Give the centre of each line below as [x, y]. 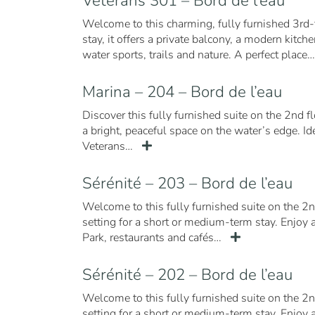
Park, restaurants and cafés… [153, 238]
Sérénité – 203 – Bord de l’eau [187, 183]
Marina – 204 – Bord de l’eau [182, 92]
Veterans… [109, 146]
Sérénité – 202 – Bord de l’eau [187, 275]
